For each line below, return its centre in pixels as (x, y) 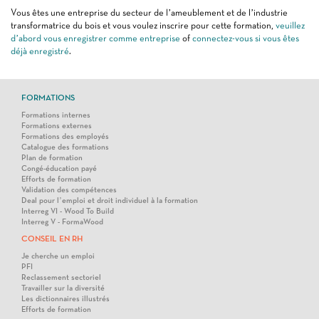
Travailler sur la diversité (63, 288)
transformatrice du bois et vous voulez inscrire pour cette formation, (143, 25)
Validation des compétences (69, 190)
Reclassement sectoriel (61, 277)
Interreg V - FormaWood (62, 222)
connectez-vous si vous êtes (246, 38)
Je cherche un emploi (58, 256)
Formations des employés (65, 136)
